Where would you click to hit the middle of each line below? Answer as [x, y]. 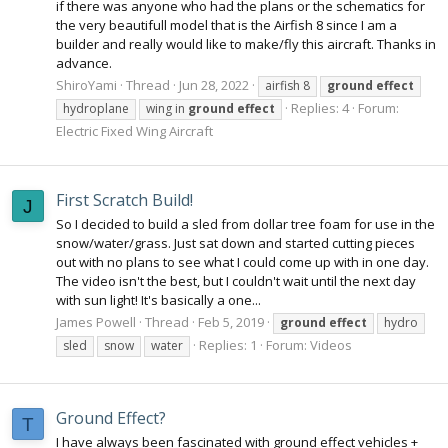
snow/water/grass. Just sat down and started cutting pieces [235, 243]
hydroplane [96, 109]
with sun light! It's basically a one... [158, 300]
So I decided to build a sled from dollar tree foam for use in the [245, 224]
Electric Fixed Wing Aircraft [134, 131]
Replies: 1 [228, 345]
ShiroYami [86, 85]
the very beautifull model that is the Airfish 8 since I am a [226, 25]
